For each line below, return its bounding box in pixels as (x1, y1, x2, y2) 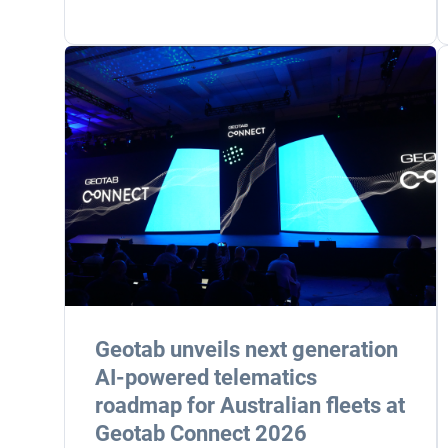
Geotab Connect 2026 (95, 421, 307, 446)
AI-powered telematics (95, 365, 317, 390)
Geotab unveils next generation (95, 337, 398, 362)
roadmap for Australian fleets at (95, 393, 405, 418)
